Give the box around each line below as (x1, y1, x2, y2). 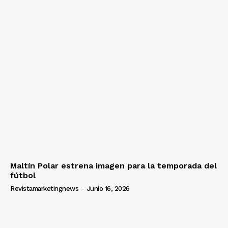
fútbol (10, 170, 36, 180)
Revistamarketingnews (10, 184, 78, 192)
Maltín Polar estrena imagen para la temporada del (10, 160, 217, 170)
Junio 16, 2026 (87, 184, 130, 192)
